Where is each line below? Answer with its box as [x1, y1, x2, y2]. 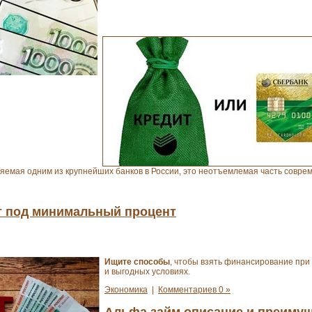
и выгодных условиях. [104, 266, 190, 276]
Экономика [104, 284, 148, 295]
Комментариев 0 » [158, 284, 231, 295]
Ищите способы [104, 256, 170, 267]
